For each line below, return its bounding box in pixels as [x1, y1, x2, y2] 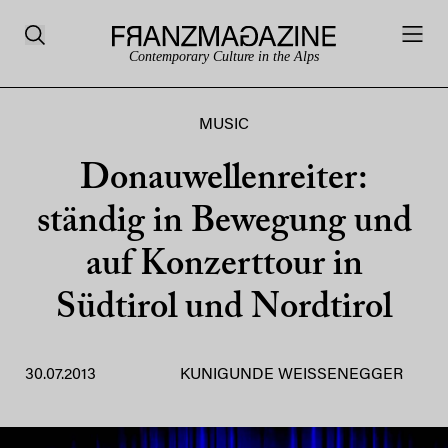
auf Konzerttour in [85, 248, 363, 284]
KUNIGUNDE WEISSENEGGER [180, 367, 403, 383]
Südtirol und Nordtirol [56, 291, 392, 327]
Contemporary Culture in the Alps [128, 49, 320, 65]
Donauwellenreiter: [80, 162, 368, 198]
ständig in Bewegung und [36, 205, 412, 241]
